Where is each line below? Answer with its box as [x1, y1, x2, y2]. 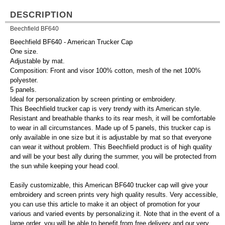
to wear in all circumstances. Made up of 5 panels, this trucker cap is [10, 124, 211, 132]
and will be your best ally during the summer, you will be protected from [10, 153, 216, 161]
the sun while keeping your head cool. [10, 162, 120, 170]
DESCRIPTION [10, 10, 73, 20]
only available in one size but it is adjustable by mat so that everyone [10, 134, 211, 142]
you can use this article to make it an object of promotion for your [10, 200, 200, 208]
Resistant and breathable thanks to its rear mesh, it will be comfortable [10, 115, 215, 123]
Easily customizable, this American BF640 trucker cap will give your [10, 181, 208, 189]
